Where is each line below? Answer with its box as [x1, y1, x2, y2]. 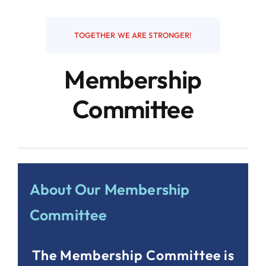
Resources [16, 30, 65, 44]
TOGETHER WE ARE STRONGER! [74, 30, 192, 40]
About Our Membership [29, 180, 190, 199]
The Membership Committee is [31, 246, 235, 264]
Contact [16, 69, 56, 83]
